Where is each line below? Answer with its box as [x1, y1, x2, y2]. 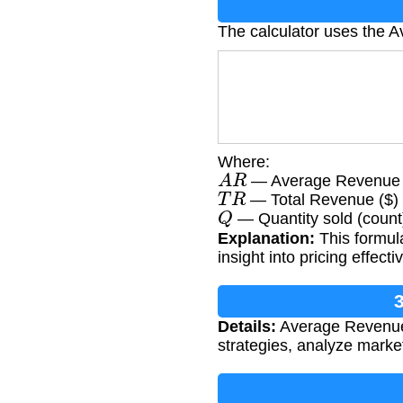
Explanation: [218, 228, 315, 247]
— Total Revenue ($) [246, 191, 399, 210]
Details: [218, 317, 276, 336]
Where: [218, 152, 270, 171]
